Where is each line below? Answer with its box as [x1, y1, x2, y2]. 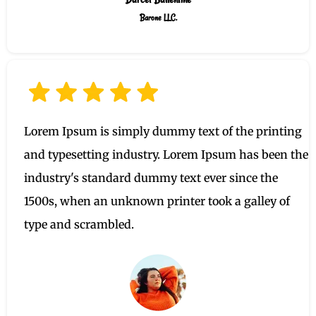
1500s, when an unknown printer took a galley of [24, 194, 290, 209]
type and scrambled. [24, 217, 134, 232]
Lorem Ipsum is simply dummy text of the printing [24, 124, 302, 139]
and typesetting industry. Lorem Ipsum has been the [24, 147, 308, 162]
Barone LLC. [139, 11, 177, 24]
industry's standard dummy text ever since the [24, 171, 278, 186]
